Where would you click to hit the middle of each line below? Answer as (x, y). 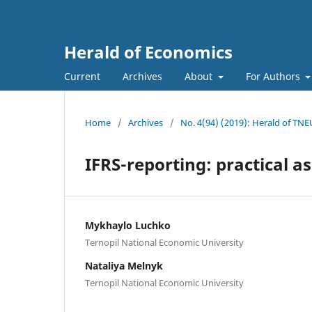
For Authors (274, 76)
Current (82, 76)
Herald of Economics (148, 52)
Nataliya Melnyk (124, 265)
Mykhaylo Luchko (128, 225)
